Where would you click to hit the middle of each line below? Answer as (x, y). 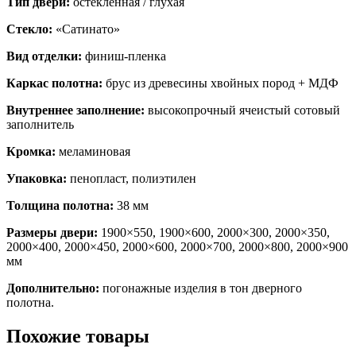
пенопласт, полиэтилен (132, 179)
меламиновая (93, 152)
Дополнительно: (53, 288)
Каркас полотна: (54, 83)
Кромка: (31, 152)
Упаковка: (37, 179)
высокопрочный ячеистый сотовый (242, 110)
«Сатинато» (86, 29)
